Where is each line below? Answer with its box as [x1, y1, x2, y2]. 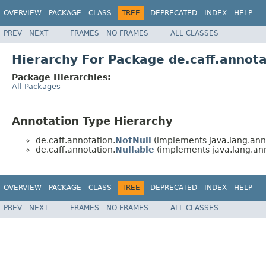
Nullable [115, 145, 154, 155]
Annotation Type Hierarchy [12, 114, 173, 127]
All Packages [12, 81, 61, 91]
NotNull [115, 135, 151, 145]
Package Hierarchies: [12, 72, 111, 82]
